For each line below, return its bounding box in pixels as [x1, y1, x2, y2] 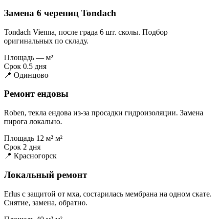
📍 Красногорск [4, 152, 57, 160]
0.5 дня [23, 62, 46, 70]
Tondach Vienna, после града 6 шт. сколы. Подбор [4, 27, 168, 36]
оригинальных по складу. [4, 36, 88, 45]
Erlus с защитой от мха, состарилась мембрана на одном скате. [4, 189, 212, 198]
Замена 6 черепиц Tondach [4, 7, 116, 18]
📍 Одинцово [4, 70, 48, 79]
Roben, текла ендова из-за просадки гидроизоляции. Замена [4, 109, 203, 117]
